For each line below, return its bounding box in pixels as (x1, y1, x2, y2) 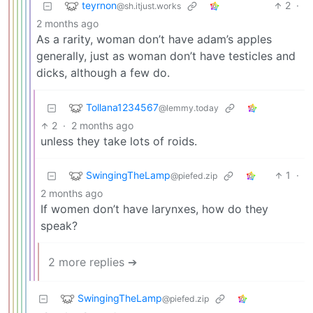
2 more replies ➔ (48, 255, 137, 270)
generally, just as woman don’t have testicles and (36, 49, 296, 64)
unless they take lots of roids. (41, 134, 197, 149)
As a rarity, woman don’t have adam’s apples (36, 32, 272, 47)
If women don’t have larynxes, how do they (41, 202, 268, 217)
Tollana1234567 (86, 101, 159, 113)
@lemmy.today (159, 102, 219, 113)
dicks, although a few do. (36, 66, 170, 80)
